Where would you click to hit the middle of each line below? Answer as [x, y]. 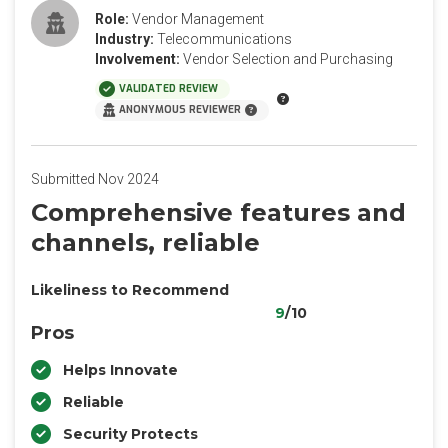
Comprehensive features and [218, 212]
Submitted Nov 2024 [95, 179]
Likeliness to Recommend [130, 290]
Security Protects [130, 434]
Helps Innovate [120, 370]
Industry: [124, 39]
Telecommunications [224, 39]
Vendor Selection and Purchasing [288, 59]
